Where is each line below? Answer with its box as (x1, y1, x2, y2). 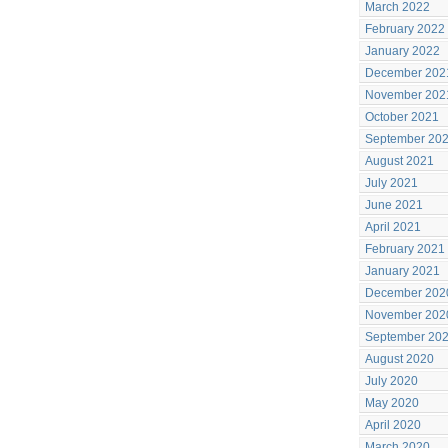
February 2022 (365, 22, 445, 36)
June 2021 (365, 198, 423, 212)
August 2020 (365, 352, 434, 366)
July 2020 (365, 374, 418, 388)
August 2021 (365, 154, 434, 168)
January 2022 (365, 44, 440, 58)
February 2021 (365, 242, 445, 256)
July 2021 (365, 176, 418, 190)
